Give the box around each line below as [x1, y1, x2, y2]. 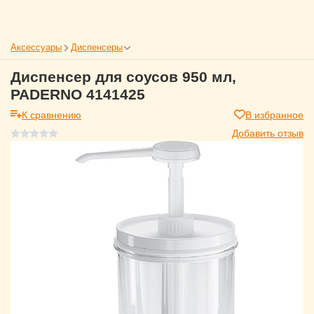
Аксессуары [11, 40, 62, 53]
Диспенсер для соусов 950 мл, [11, 69, 236, 85]
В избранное [245, 107, 303, 121]
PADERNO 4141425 [11, 86, 145, 102]
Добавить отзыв [232, 125, 303, 139]
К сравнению [22, 107, 81, 121]
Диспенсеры [71, 40, 123, 53]
